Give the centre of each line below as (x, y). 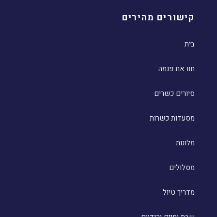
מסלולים (182, 168)
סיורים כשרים (174, 93)
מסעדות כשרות (172, 118)
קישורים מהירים (158, 18)
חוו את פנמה (177, 69)
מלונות (185, 143)
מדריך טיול (179, 192)
